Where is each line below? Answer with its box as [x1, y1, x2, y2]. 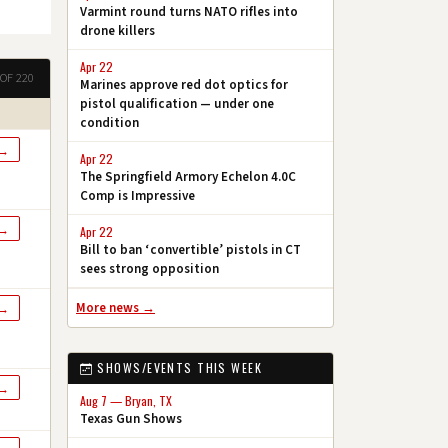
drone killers [80, 21, 155, 40]
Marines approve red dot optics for [80, 75, 288, 94]
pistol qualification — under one [80, 94, 274, 113]
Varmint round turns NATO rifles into [80, 2, 298, 21]
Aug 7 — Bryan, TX [80, 391, 172, 409]
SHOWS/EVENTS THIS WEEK [97, 359, 263, 377]
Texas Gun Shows [80, 409, 182, 428]
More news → [76, 298, 155, 317]
